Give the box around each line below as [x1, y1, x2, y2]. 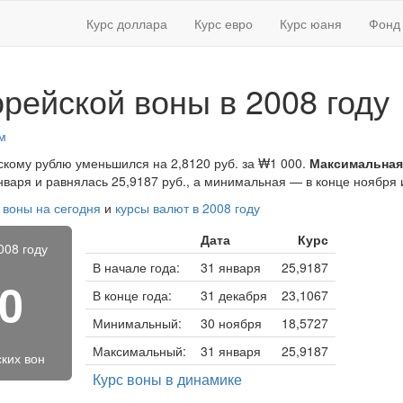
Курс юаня [280, 14, 342, 32]
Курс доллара [86, 14, 167, 32]
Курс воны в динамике [92, 369, 242, 390]
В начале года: [92, 258, 180, 276]
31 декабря [200, 286, 267, 304]
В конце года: [92, 286, 172, 304]
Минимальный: [92, 314, 182, 332]
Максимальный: [92, 342, 186, 360]
